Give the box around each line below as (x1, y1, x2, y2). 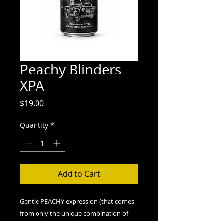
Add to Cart (58, 168, 100, 179)
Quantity (20, 120, 48, 130)
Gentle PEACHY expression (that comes (20, 197, 134, 206)
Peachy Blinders (20, 60, 121, 78)
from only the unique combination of (20, 209, 128, 218)
